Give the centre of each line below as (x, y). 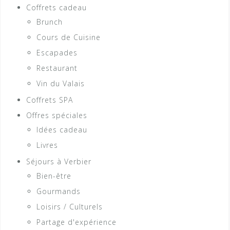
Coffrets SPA (50, 100)
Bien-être (54, 176)
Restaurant (57, 68)
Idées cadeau (62, 129)
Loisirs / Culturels (70, 206)
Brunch (50, 22)
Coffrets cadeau (56, 7)
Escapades (57, 52)
